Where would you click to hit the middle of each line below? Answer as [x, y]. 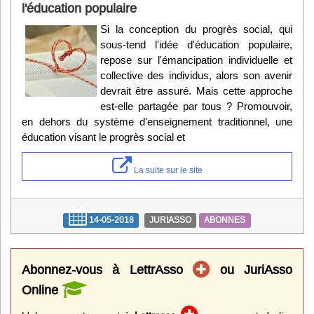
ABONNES [225, 220]
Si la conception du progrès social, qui [196, 29]
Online [42, 290]
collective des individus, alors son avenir [196, 76]
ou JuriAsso [251, 270]
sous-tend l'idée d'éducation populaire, [196, 45]
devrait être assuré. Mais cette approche [196, 91]
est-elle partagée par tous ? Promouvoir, [196, 107]
